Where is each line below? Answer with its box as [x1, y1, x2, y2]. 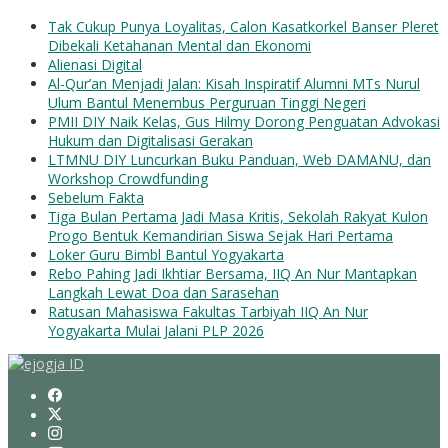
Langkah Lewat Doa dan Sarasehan [48, 283, 279, 303]
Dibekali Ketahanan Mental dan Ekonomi [48, 36, 311, 56]
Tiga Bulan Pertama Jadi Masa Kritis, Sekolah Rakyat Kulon [48, 207, 428, 227]
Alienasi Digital [48, 55, 142, 75]
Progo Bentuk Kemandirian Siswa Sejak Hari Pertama [48, 226, 393, 246]
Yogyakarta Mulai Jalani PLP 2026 [48, 321, 264, 341]
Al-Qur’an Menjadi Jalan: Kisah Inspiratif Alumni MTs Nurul [48, 74, 420, 94]
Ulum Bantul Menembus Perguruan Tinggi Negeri [48, 93, 366, 113]
